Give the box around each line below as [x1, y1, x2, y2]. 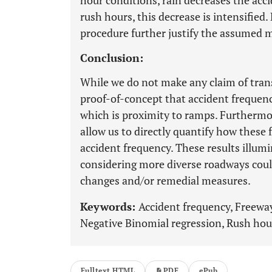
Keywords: [80, 199, 138, 214]
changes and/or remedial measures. [80, 173, 251, 188]
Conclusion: [80, 50, 143, 65]
